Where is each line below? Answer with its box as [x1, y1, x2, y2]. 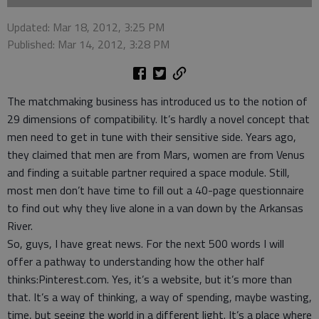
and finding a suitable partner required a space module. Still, [7, 164, 290, 181]
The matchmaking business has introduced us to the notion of [7, 93, 308, 110]
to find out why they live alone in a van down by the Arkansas [7, 199, 303, 216]
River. [7, 217, 33, 234]
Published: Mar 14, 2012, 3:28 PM [7, 36, 169, 53]
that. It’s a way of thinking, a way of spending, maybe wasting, [7, 288, 312, 305]
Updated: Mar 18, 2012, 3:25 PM [7, 19, 164, 36]
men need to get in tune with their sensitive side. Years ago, [7, 128, 296, 145]
